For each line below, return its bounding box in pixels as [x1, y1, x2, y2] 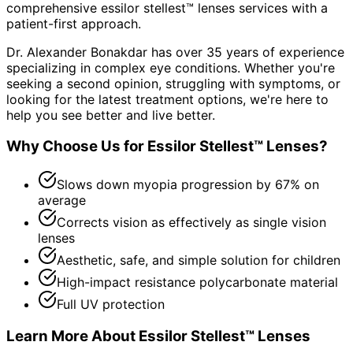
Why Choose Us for [6, 137, 147, 156]
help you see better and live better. [6, 106, 215, 123]
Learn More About [6, 326, 139, 345]
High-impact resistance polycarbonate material [57, 274, 338, 291]
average [38, 192, 86, 209]
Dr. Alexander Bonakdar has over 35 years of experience [6, 43, 344, 60]
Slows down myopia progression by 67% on [57, 176, 319, 193]
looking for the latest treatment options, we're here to [6, 91, 329, 107]
